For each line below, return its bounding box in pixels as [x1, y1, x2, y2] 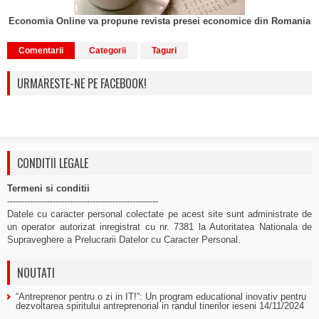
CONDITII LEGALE [17, 155, 88, 172]
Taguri [152, 46, 177, 56]
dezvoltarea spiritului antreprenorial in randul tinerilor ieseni [16, 300, 256, 311]
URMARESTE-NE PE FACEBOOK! [17, 75, 147, 92]
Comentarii [19, 46, 63, 56]
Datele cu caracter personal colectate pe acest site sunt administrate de [7, 209, 312, 219]
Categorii [89, 46, 126, 56]
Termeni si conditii [7, 183, 90, 194]
